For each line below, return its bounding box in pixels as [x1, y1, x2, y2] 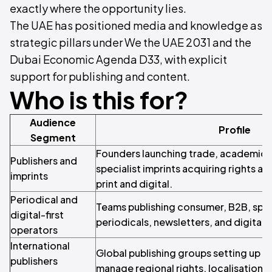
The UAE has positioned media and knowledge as [10, 18, 262, 32]
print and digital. [96, 177, 172, 190]
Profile [219, 123, 251, 136]
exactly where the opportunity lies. [10, 1, 186, 15]
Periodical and [10, 193, 78, 206]
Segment [30, 131, 76, 144]
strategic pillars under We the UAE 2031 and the [10, 35, 251, 49]
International [10, 239, 70, 252]
